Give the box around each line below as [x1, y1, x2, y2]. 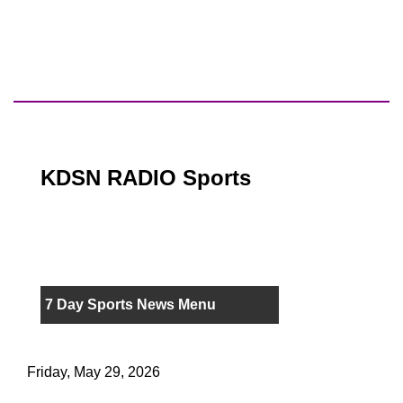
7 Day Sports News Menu [45, 297, 216, 313]
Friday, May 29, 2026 [27, 364, 160, 381]
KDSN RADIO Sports [40, 166, 251, 191]
